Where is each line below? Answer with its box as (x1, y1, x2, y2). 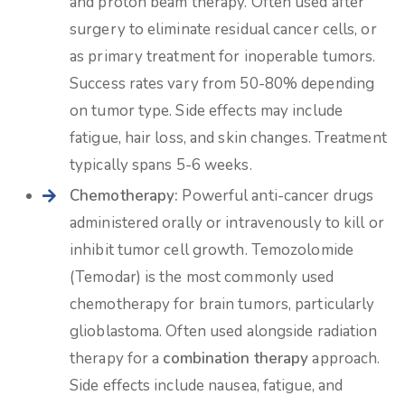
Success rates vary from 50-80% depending (70, 73, 375, 94)
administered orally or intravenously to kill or (70, 212, 384, 233)
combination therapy (163, 348, 309, 369)
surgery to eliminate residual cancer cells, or (70, 19, 377, 40)
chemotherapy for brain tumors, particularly (70, 294, 375, 315)
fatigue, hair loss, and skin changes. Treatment (70, 127, 387, 148)
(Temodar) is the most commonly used (70, 267, 334, 287)
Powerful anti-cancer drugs (178, 185, 374, 206)
